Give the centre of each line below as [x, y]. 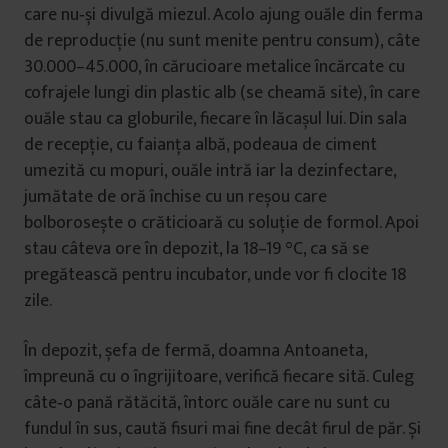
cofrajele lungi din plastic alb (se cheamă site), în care [222, 93]
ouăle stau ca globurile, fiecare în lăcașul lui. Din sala [215, 119]
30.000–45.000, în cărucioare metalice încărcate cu [214, 67]
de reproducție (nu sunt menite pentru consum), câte [222, 41]
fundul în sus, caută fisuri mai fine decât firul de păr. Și [222, 429]
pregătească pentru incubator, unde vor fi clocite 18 [215, 275]
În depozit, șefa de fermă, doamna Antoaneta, [195, 351]
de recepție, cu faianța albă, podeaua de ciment [200, 145]
